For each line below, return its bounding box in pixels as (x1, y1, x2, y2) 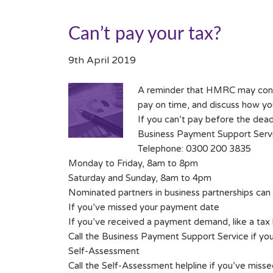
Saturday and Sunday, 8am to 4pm (68, 172, 211, 184)
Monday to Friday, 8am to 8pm (68, 158, 198, 169)
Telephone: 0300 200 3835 (138, 143, 251, 155)
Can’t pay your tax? (68, 25, 221, 44)
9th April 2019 (68, 54, 136, 67)
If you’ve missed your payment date (68, 202, 219, 213)
